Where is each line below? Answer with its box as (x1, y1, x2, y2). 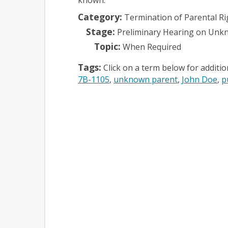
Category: (78, 10, 122, 23)
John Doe (182, 73, 217, 85)
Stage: (86, 25, 115, 38)
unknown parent (113, 73, 178, 85)
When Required (123, 41, 181, 52)
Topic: (94, 40, 121, 52)
